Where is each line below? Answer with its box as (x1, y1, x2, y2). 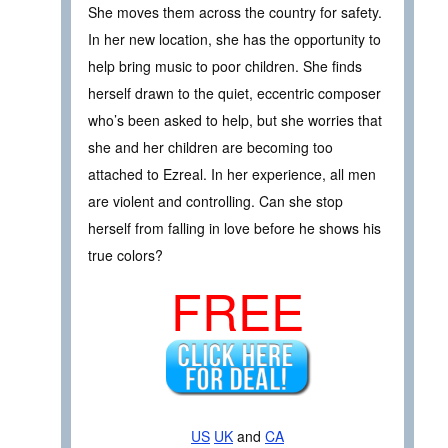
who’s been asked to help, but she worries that (88, 109, 382, 130)
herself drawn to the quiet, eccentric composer (88, 82, 381, 103)
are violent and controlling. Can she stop (88, 190, 343, 211)
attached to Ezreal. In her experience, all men (88, 163, 376, 184)
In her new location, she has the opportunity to (88, 28, 381, 49)
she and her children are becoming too (88, 136, 333, 157)
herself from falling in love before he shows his (88, 217, 381, 238)
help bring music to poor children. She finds (88, 55, 362, 76)
